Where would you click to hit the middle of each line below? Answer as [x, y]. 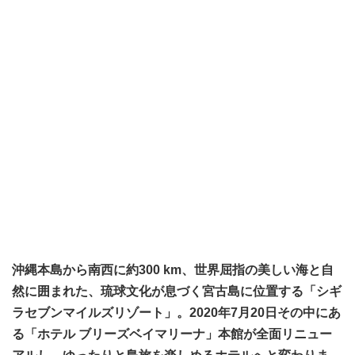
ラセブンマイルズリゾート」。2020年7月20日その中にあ [176, 313]
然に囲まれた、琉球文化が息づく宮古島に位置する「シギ [177, 291]
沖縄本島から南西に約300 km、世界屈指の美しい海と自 [173, 270]
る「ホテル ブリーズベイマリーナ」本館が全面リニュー [172, 334]
